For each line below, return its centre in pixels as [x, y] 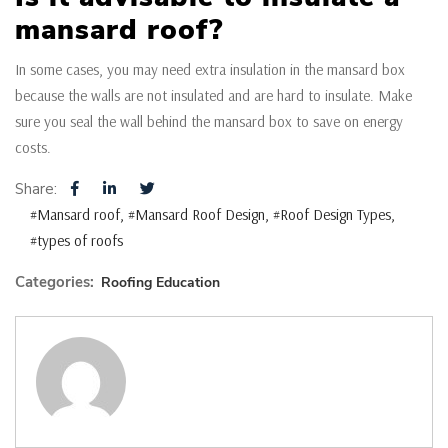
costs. [33, 147]
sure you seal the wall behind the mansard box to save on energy [209, 121]
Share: [38, 188]
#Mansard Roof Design [196, 214]
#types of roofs [76, 240]
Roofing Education [160, 282]
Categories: [54, 281]
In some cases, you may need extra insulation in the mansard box [210, 69]
